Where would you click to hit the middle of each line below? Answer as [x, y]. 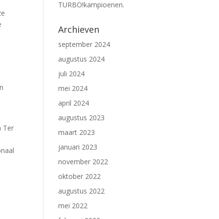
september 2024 [84, 44]
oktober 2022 [80, 176]
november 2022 [83, 162]
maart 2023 [77, 132]
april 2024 [74, 103]
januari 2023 [78, 147]
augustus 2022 [82, 191]
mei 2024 [73, 88]
